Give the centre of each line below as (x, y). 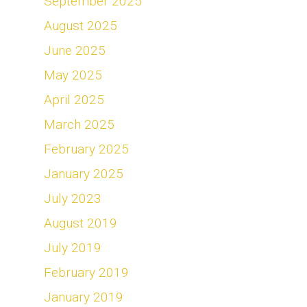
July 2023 (73, 198)
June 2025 (75, 50)
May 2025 (73, 75)
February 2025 (86, 149)
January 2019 (84, 297)
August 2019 (81, 223)
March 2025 (79, 124)
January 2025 (84, 174)
